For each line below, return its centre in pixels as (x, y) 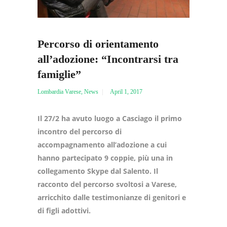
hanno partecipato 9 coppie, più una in (105, 158)
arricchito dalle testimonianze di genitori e (112, 197)
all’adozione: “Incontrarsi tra (108, 59)
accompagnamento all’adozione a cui (102, 144)
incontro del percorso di (80, 131)
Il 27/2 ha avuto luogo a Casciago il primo (110, 118)
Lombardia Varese (59, 91)
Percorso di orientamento (98, 44)
